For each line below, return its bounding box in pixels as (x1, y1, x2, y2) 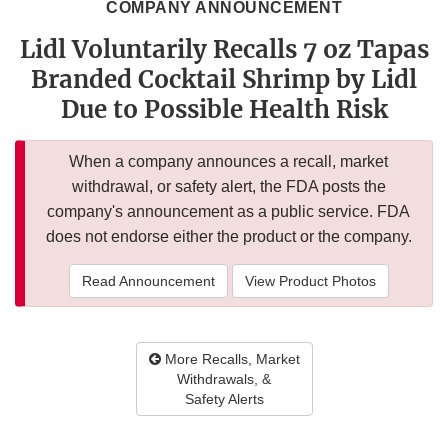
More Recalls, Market (160, 351, 300, 368)
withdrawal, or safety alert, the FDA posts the (71, 178, 386, 196)
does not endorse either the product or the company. (45, 228, 412, 246)
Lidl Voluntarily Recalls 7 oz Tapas (19, 34, 429, 66)
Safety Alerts (184, 391, 264, 408)
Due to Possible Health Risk (60, 94, 388, 126)
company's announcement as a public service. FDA (47, 203, 410, 221)
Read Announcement (81, 273, 215, 290)
